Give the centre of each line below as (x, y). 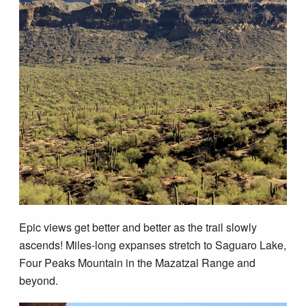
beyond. (39, 280)
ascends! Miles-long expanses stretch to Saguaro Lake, (153, 245)
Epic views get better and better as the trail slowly (138, 227)
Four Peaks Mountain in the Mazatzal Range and (138, 262)
